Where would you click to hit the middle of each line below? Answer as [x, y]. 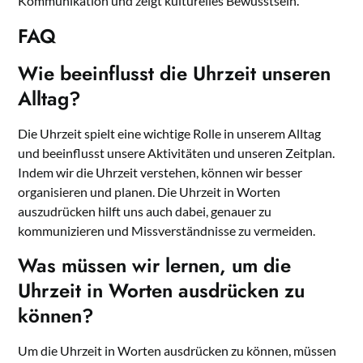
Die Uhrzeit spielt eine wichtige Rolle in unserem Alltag [170, 134]
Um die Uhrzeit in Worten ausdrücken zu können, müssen [177, 351]
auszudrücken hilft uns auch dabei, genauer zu [145, 211]
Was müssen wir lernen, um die [155, 266]
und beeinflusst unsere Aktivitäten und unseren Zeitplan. [177, 153]
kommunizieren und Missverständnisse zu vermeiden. [167, 231]
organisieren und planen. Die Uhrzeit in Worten [149, 192]
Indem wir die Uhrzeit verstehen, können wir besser [160, 173]
